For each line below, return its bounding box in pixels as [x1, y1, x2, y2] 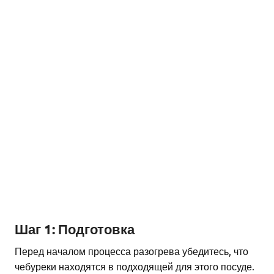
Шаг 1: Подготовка [15, 221, 135, 238]
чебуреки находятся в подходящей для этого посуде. [15, 260, 254, 273]
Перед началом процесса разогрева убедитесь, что [15, 245, 248, 257]
